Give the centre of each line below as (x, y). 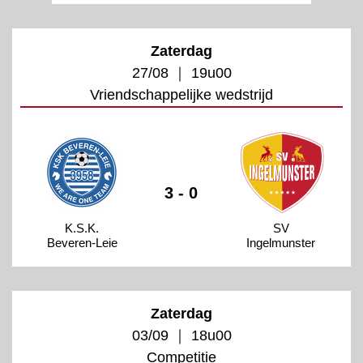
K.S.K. (82, 228)
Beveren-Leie (82, 242)
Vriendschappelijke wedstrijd (181, 94)
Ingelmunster (281, 242)
